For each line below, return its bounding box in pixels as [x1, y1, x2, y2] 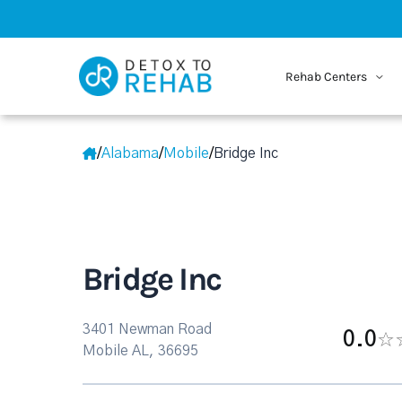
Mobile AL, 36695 [83, 344, 198, 358]
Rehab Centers [284, 68, 370, 84]
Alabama [101, 146, 159, 161]
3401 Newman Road [83, 322, 212, 336]
